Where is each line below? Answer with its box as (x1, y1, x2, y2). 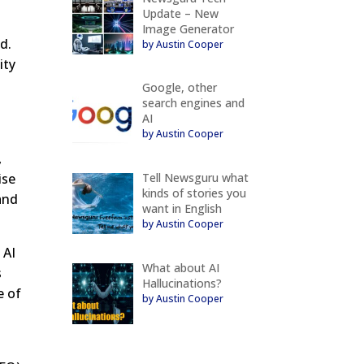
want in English (141, 201, 222, 217)
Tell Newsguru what (141, 170, 249, 186)
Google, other (141, 80, 217, 96)
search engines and (141, 95, 245, 111)
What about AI (141, 259, 219, 275)
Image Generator (141, 20, 234, 37)
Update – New (141, 5, 219, 21)
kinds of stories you (141, 185, 246, 201)
